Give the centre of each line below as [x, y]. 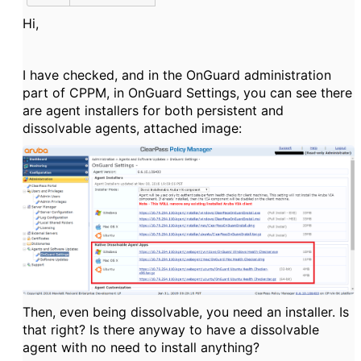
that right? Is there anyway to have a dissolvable [171, 329]
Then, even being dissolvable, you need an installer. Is [186, 311]
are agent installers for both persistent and [153, 110]
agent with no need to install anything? [141, 347]
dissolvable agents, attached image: [132, 128]
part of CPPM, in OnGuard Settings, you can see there [187, 93]
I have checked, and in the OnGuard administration [177, 75]
